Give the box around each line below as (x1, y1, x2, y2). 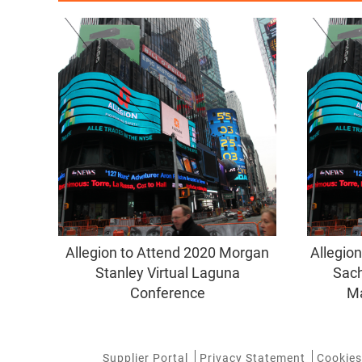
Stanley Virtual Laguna (95, 264, 240, 282)
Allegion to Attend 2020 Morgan (65, 244, 269, 262)
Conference (129, 284, 205, 302)
